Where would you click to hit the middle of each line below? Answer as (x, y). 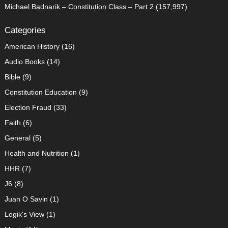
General (17, 138)
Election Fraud (28, 107)
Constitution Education (40, 92)
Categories (25, 30)
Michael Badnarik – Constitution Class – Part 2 (79, 6)
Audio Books (24, 61)
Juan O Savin (26, 199)
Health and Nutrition (36, 153)
